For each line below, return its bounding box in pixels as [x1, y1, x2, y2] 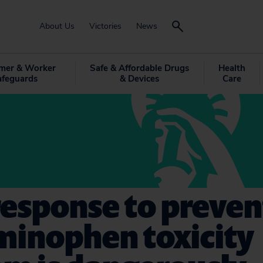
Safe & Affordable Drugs [89, 62, 189, 74]
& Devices [119, 73, 159, 85]
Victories [89, 21, 122, 32]
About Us [39, 21, 75, 32]
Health [218, 62, 245, 74]
